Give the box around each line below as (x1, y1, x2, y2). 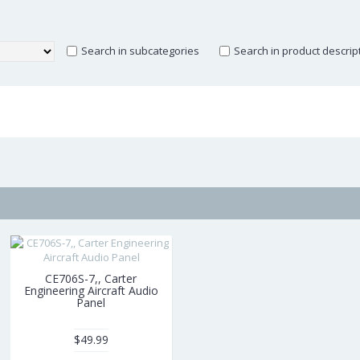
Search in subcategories (81, 43, 199, 58)
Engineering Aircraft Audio (23, 283, 158, 298)
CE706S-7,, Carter (45, 271, 137, 286)
